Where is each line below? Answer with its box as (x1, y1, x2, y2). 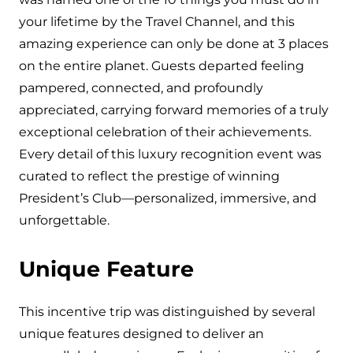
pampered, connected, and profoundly (19, 80, 263, 96)
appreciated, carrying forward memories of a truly (19, 102, 329, 118)
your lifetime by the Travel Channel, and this (19, 14, 295, 30)
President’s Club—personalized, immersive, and (19, 191, 317, 206)
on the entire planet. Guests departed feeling (19, 58, 304, 74)
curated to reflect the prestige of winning (19, 169, 280, 184)
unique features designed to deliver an (19, 326, 264, 342)
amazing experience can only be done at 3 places (19, 36, 329, 52)
